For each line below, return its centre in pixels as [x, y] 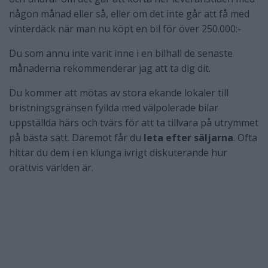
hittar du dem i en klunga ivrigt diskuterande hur [118, 153]
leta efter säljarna [188, 138]
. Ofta [245, 138]
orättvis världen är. [51, 168]
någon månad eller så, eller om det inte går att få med [129, 14]
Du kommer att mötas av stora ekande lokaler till [119, 93]
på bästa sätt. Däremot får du [76, 138]
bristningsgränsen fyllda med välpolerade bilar [114, 108]
